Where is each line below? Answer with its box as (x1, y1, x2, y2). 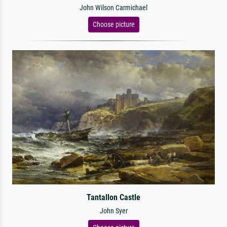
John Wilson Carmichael (80, 4, 147, 12)
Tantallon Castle (86, 193, 140, 202)
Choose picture (92, 20, 135, 28)
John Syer (99, 207, 128, 215)
